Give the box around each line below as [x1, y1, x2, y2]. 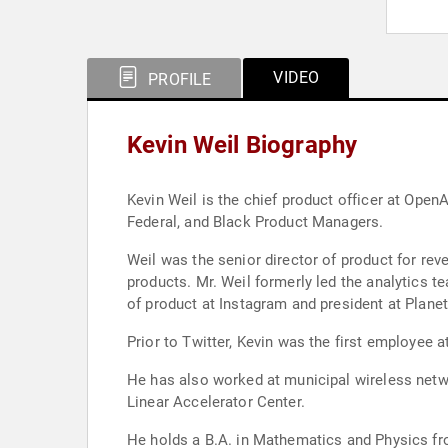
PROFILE [144, 70, 212, 89]
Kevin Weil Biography [127, 131, 358, 159]
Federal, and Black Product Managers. [127, 213, 384, 231]
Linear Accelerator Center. [127, 393, 305, 411]
